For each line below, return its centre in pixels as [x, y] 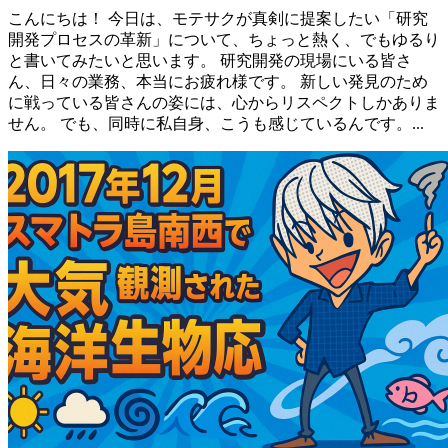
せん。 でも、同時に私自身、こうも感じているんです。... [216, 123]
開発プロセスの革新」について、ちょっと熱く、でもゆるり [224, 39]
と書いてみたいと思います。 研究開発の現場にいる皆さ [210, 60]
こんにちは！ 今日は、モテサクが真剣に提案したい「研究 [218, 18]
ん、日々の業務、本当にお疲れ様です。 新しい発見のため [218, 81]
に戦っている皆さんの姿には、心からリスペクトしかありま [224, 102]
